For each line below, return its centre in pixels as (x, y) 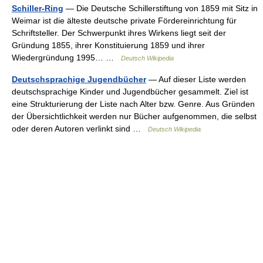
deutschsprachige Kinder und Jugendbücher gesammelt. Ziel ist (130, 92)
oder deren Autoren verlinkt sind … (80, 129)
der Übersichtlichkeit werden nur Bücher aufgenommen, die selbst (134, 116)
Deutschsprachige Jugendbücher (79, 79)
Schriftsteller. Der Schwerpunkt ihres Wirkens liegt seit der (119, 33)
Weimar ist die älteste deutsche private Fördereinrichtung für (124, 21)
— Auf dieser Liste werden (196, 79)
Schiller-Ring (38, 8)
